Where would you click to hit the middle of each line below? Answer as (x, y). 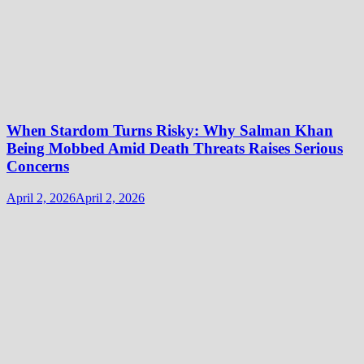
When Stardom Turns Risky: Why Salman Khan (170, 131)
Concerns (38, 167)
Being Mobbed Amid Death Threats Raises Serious (175, 149)
